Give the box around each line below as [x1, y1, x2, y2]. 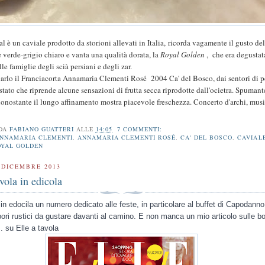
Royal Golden [160, 49, 205, 60]
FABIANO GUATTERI [9, 125, 74, 134]
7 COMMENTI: [117, 125, 165, 134]
